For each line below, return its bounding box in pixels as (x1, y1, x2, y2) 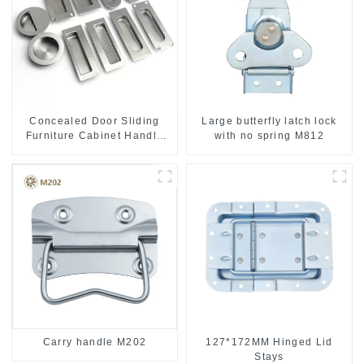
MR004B (71, 145, 118, 157)
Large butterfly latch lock (201, 115, 337, 128)
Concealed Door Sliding (29, 115, 160, 128)
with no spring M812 (214, 130, 325, 142)
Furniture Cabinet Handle (25, 130, 164, 142)
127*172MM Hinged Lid (206, 336, 333, 349)
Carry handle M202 (42, 336, 147, 349)
